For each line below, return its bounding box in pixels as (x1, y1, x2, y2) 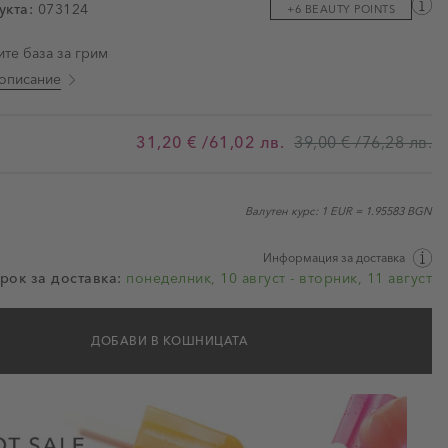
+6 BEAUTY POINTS (287, 2, 395, 16)
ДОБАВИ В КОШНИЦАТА (91, 333, 248, 348)
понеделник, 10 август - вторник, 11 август (126, 269, 432, 287)
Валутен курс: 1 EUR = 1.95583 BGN (245, 204, 432, 218)
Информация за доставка (263, 250, 405, 265)
